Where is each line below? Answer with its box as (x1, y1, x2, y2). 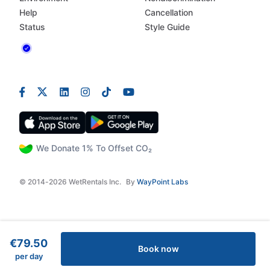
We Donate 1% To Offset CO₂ (36, 143, 152, 153)
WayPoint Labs (137, 177, 188, 186)
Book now (137, 243, 179, 254)
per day (14, 251, 43, 261)
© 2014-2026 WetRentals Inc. (19, 177, 121, 186)
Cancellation (145, 7, 193, 18)
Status (19, 22, 45, 33)
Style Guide (145, 22, 190, 33)
